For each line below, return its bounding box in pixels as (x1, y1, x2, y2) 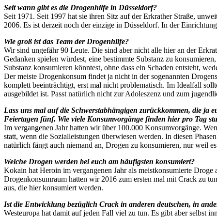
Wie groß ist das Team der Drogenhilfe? (4, 37, 129, 46)
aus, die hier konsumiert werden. (4, 183, 103, 192)
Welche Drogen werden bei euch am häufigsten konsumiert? (4, 157, 195, 166)
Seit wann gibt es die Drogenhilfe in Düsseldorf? (4, 3, 157, 12)
